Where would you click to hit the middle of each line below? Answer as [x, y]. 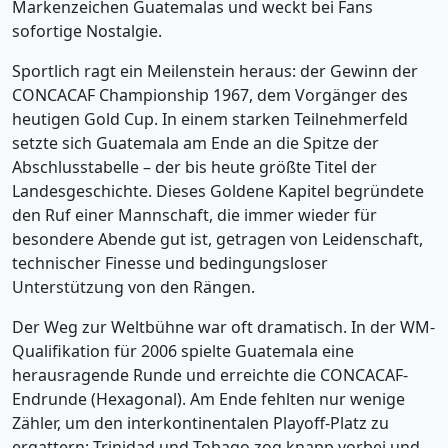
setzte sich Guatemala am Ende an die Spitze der [195, 143]
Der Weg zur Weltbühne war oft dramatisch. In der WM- [223, 327]
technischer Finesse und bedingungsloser [170, 263]
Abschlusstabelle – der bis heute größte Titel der [194, 167]
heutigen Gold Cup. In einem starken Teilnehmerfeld [210, 119]
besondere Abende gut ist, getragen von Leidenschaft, [217, 239]
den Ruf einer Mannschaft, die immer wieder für [194, 215]
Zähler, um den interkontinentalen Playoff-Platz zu [200, 423]
